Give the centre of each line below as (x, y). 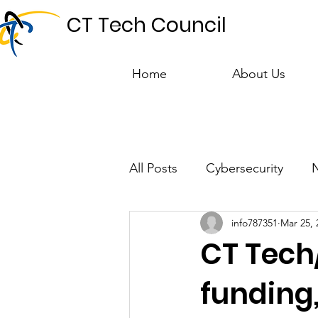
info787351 (254, 223)
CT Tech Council (146, 25)
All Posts (153, 168)
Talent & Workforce (212, 225)
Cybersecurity (245, 168)
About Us (258, 74)
